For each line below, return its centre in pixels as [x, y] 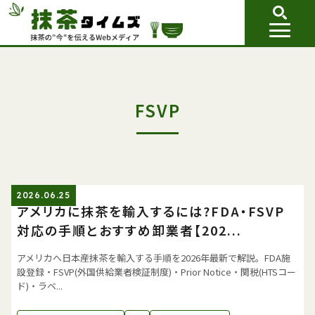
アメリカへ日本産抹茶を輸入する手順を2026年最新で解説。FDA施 [154, 258]
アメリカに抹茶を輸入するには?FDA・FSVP [151, 211]
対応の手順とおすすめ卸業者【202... [129, 230]
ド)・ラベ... [40, 286]
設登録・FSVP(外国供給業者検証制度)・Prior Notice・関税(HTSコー [156, 272]
